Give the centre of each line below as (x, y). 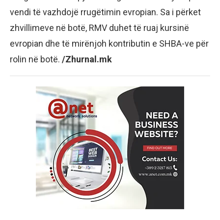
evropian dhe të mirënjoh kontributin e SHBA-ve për (109, 43)
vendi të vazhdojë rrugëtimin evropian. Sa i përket (105, 12)
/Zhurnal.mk (87, 59)
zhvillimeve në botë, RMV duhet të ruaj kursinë (99, 27)
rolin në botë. (36, 59)
